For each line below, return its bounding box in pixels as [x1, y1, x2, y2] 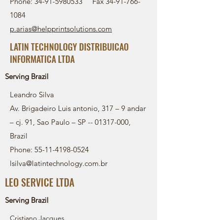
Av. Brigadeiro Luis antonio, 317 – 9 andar [10, 104, 146, 113]
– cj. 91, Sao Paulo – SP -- [10, 117, 95, 127]
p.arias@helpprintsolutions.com [10, 24, 112, 33]
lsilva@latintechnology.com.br [10, 159, 108, 168]
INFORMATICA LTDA [10, 53, 75, 65]
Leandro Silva [10, 90, 54, 99]
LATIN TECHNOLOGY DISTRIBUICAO [10, 40, 129, 53]
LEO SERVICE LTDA [5, 175, 74, 190]
